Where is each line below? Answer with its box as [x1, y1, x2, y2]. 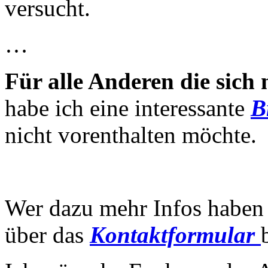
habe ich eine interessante [5, 95, 251, 121]
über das [5, 221, 90, 248]
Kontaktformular [90, 221, 255, 248]
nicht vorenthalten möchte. [5, 121, 263, 148]
